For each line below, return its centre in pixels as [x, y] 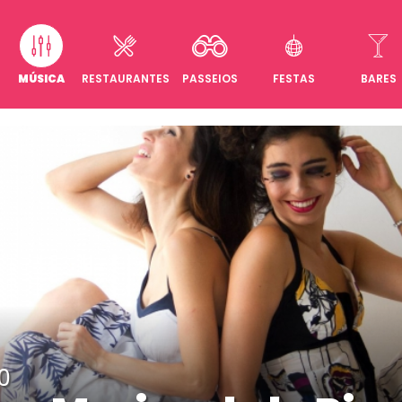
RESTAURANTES [125, 78]
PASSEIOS [210, 78]
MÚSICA [41, 78]
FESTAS [294, 78]
